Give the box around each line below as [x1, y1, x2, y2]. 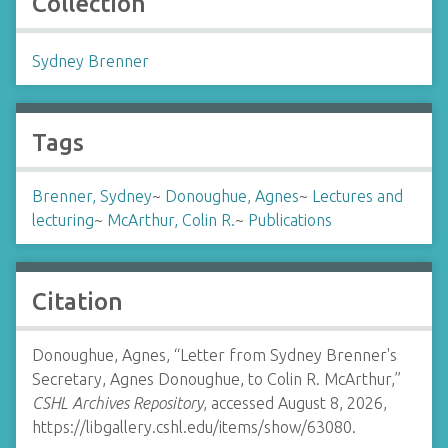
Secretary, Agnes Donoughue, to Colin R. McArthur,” [32, 370, 401, 388]
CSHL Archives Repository [32, 394, 203, 412]
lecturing [32, 211, 94, 229]
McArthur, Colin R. [107, 211, 235, 229]
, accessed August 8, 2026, [203, 394, 387, 412]
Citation [32, 288, 123, 315]
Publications [248, 211, 332, 229]
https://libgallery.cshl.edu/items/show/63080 [32, 418, 352, 436]
